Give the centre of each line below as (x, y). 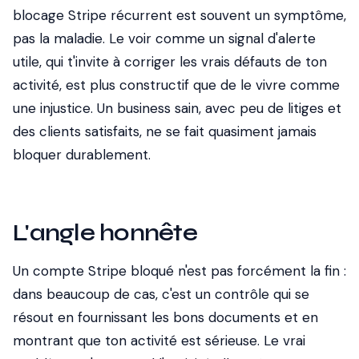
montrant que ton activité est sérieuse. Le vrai (159, 341)
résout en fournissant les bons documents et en (165, 317)
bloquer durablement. (82, 155)
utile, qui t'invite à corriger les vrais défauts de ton (170, 62)
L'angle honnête (105, 232)
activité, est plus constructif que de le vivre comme (176, 85)
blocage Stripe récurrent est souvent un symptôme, (179, 15)
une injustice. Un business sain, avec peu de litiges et (177, 108)
